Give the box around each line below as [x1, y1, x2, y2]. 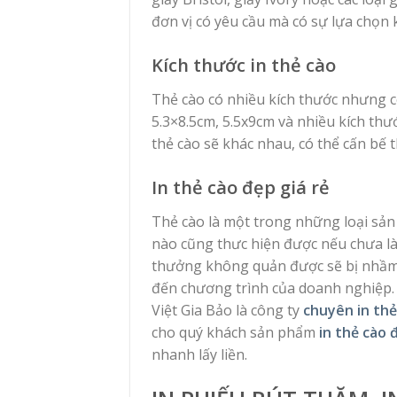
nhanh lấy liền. [152, 344, 247, 364]
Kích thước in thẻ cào [152, 53, 336, 78]
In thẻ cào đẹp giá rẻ [152, 175, 330, 199]
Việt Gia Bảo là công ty [152, 300, 303, 320]
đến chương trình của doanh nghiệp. [152, 277, 394, 298]
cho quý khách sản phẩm [152, 322, 319, 342]
